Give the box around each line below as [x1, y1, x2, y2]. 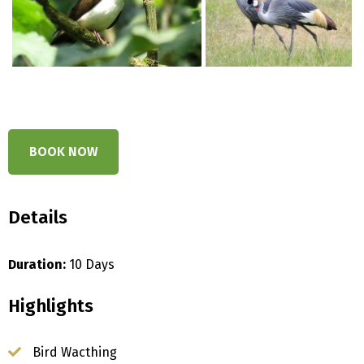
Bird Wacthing [32, 344, 118, 361]
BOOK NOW [29, 144, 98, 160]
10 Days [66, 256, 115, 272]
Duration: [8, 256, 67, 272]
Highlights [8, 294, 94, 317]
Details [8, 206, 68, 229]
